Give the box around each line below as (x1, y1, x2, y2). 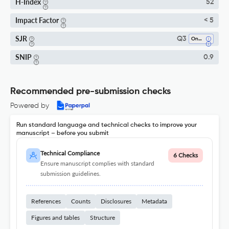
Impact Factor (15, 16, 59, 25)
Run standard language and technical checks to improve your (16, 122, 197, 129)
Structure (90, 214, 115, 222)
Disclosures (101, 197, 131, 205)
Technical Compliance (40, 149, 100, 157)
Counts (71, 197, 90, 205)
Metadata (142, 197, 167, 205)
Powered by (10, 102, 49, 110)
